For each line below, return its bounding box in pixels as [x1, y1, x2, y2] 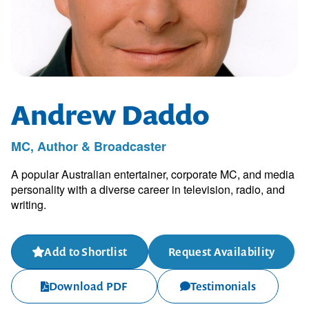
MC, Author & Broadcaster [11, 137, 166, 155]
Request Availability [168, 244, 275, 259]
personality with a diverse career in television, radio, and [11, 181, 285, 197]
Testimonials [190, 279, 256, 294]
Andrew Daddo [11, 97, 210, 133]
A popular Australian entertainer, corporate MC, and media [11, 166, 295, 182]
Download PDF [48, 279, 128, 294]
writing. [11, 197, 46, 212]
